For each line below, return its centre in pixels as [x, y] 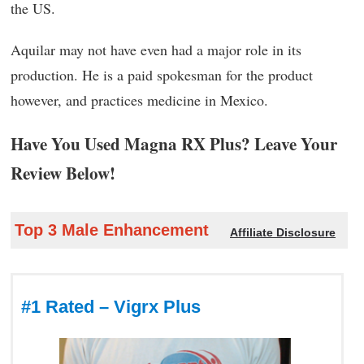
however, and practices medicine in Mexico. [139, 100]
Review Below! [63, 172]
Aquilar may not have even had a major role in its [156, 49]
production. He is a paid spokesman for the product [162, 74]
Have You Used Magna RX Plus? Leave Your [174, 143]
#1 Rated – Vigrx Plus [111, 306]
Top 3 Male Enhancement [112, 230]
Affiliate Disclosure [283, 232]
